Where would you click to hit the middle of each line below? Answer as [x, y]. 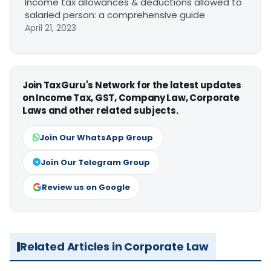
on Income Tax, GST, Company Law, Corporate [131, 98]
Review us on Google [86, 188]
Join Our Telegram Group [95, 163]
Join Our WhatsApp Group [96, 138]
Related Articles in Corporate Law [115, 247]
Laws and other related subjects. [100, 111]
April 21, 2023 [51, 28]
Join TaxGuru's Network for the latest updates [132, 85]
